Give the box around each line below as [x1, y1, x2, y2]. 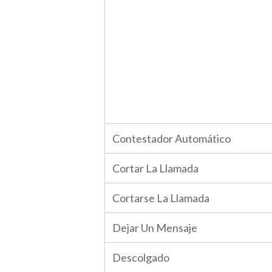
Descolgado [112, 251, 169, 264]
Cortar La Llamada [112, 161, 199, 175]
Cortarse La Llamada [112, 191, 209, 205]
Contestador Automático [112, 132, 231, 145]
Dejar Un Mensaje [112, 221, 197, 234]
